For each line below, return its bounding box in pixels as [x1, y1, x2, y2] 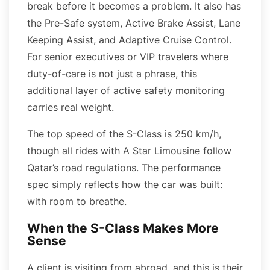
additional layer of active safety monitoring [27, 84, 225, 96]
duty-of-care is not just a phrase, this [27, 67, 197, 80]
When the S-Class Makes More [27, 220, 219, 236]
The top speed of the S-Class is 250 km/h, [27, 127, 221, 140]
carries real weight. [27, 101, 114, 113]
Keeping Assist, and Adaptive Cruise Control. [27, 33, 231, 46]
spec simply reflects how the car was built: [27, 178, 222, 190]
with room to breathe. [27, 195, 127, 207]
